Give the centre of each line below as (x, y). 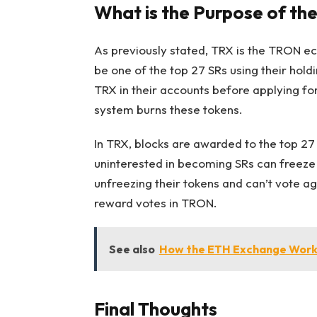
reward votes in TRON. (155, 202)
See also (132, 249)
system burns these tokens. (168, 109)
